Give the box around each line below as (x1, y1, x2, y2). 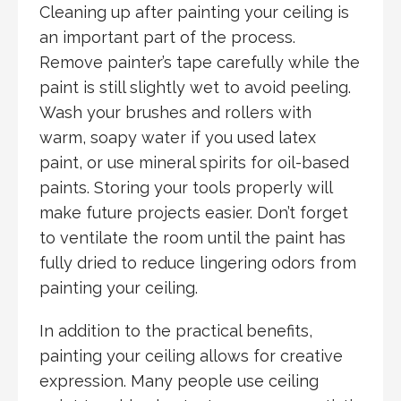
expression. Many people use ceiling (39, 371, 319, 391)
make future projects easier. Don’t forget (39, 203, 348, 223)
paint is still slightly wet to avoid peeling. (39, 78, 351, 98)
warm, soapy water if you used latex (39, 128, 316, 148)
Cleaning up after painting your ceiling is (39, 3, 349, 22)
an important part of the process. (39, 28, 295, 47)
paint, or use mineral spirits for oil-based (39, 153, 349, 173)
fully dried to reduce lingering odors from (39, 253, 356, 273)
